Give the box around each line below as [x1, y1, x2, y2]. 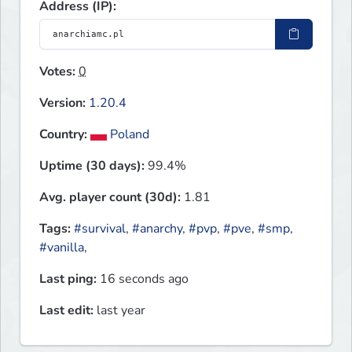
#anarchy [132, 220, 182, 238]
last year [93, 302, 145, 320]
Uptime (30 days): [39, 157, 145, 175]
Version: [39, 94, 86, 112]
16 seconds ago [97, 270, 189, 288]
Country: [39, 126, 87, 144]
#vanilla [39, 239, 84, 257]
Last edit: [39, 302, 93, 320]
